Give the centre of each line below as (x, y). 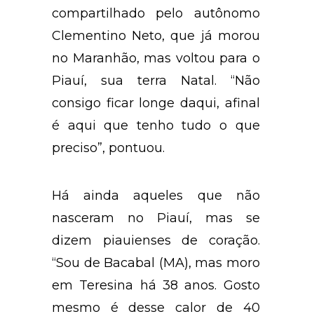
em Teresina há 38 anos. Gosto (156, 286)
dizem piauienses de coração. (156, 241)
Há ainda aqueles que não (156, 196)
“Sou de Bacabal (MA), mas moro (156, 263)
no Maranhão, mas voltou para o (156, 59)
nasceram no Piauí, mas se (156, 218)
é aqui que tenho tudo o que (156, 126)
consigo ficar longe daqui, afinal (156, 103)
